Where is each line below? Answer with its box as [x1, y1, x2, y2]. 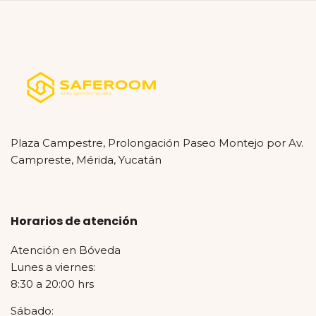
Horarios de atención [11, 212, 138, 229]
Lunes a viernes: [11, 260, 95, 274]
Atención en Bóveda [11, 243, 121, 257]
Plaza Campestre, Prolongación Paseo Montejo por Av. [11, 136, 303, 150]
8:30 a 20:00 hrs [11, 276, 94, 291]
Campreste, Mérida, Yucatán [11, 153, 162, 167]
